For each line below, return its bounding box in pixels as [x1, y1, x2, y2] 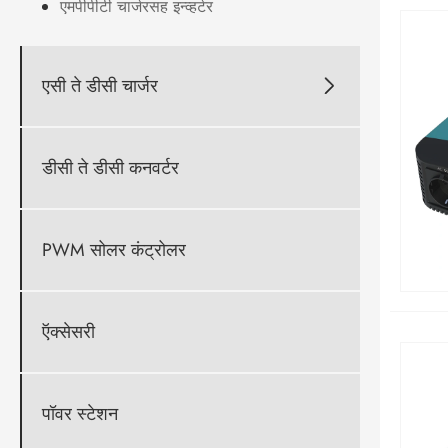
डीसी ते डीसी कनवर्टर [42, 154, 179, 181]
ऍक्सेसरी [42, 318, 95, 345]
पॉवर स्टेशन [42, 400, 118, 427]
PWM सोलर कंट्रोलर [42, 236, 186, 263]
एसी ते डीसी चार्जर [42, 72, 158, 99]
